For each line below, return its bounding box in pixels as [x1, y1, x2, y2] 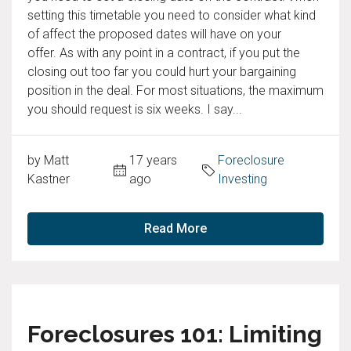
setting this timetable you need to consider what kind [27, 8, 316, 23]
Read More [144, 221, 207, 236]
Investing [217, 172, 267, 186]
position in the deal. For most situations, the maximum [27, 83, 324, 98]
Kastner [27, 172, 70, 186]
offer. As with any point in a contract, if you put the [27, 45, 300, 60]
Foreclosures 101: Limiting [27, 320, 322, 348]
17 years [129, 153, 178, 168]
